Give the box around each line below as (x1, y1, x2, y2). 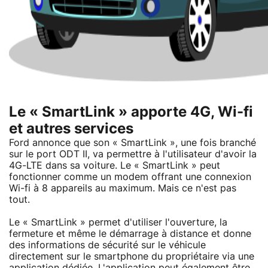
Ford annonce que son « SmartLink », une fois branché (9, 138, 256, 148)
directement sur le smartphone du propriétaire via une (9, 251, 254, 261)
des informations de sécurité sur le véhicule (9, 240, 206, 250)
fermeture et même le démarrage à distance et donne (9, 229, 251, 239)
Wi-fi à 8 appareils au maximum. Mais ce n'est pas (9, 183, 236, 193)
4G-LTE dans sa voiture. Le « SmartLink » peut (9, 160, 220, 170)
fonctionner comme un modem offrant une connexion (9, 172, 251, 182)
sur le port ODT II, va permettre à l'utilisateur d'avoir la (9, 149, 257, 159)
